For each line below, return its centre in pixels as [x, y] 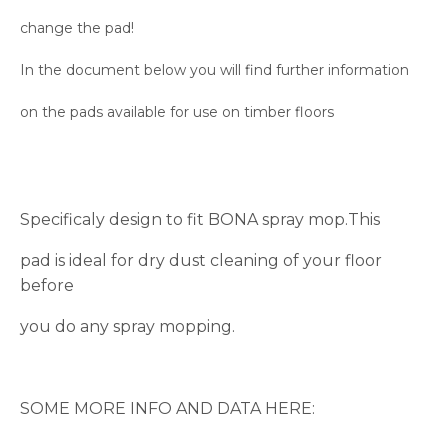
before [47, 286]
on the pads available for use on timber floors [177, 112]
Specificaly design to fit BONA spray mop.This [200, 220]
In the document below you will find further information [214, 70]
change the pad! [77, 28]
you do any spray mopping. [127, 327]
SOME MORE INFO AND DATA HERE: [167, 409]
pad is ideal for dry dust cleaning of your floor [201, 261]
